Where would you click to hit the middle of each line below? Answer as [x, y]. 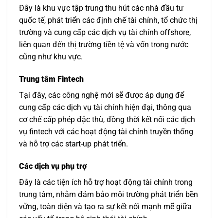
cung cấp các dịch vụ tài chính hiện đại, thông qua [105, 107]
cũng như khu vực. [51, 57]
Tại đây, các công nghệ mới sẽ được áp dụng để [101, 95]
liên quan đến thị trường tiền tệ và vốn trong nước [104, 45]
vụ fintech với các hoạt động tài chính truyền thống [106, 131]
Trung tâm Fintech [51, 79]
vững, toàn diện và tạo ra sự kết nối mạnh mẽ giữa [105, 206]
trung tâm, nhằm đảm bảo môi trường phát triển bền [109, 194]
